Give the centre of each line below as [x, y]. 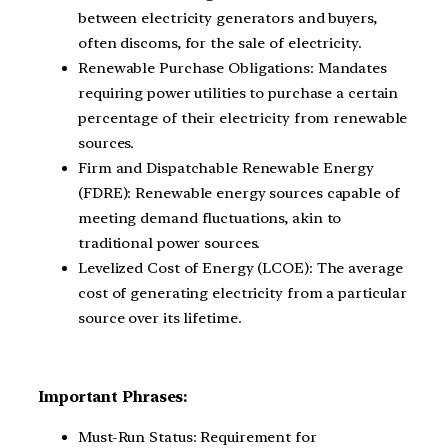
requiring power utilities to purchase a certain [238, 92]
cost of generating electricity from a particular [243, 292]
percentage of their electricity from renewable [243, 117]
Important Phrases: [113, 397]
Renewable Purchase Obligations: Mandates [232, 67]
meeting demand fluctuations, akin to [210, 217]
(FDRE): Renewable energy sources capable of [239, 192]
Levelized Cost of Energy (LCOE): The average [240, 267]
